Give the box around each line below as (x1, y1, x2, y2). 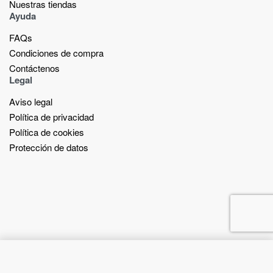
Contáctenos (9, 61, 60, 74)
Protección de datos (9, 140, 88, 154)
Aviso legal (9, 94, 52, 108)
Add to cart (141, 255, 190, 268)
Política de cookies (9, 125, 84, 138)
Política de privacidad (9, 110, 94, 123)
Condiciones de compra (9, 46, 104, 59)
